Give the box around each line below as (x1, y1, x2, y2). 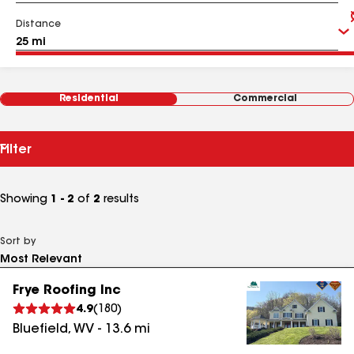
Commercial (233, 94, 297, 104)
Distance (16, 20, 61, 29)
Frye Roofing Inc (13, 284, 121, 297)
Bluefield (13, 323, 68, 336)
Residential (59, 94, 119, 104)
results (100, 194, 139, 205)
